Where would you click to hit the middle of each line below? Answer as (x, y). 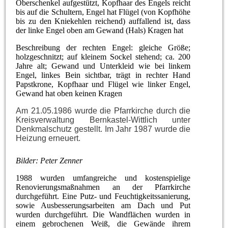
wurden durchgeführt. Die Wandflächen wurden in (103, 214)
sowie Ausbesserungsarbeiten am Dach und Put (103, 205)
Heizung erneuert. (49, 138)
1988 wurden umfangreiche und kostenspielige (103, 178)
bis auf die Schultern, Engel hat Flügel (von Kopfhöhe (103, 12)
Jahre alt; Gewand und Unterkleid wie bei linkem (103, 66)
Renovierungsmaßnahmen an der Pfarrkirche (103, 187)
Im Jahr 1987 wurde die (148, 129)
